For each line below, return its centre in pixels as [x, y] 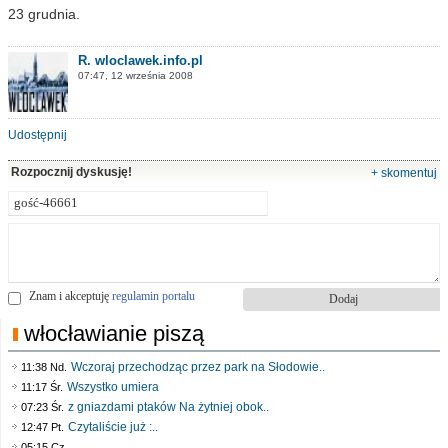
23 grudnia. [44, 14]
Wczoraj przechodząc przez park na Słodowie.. [198, 367]
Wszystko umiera [113, 387]
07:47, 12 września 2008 [135, 75]
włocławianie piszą [114, 333]
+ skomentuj [404, 173]
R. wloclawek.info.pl [140, 60]
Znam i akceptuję [70, 296]
